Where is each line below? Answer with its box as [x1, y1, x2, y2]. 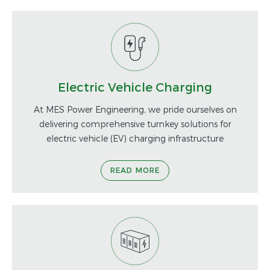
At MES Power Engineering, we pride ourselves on [33, 104, 237, 115]
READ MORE [110, 165, 160, 174]
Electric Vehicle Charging [58, 79, 212, 94]
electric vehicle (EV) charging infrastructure [46, 133, 224, 143]
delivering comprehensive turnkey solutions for [39, 118, 231, 129]
